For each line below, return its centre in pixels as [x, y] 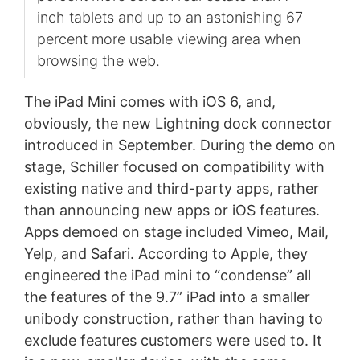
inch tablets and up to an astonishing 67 [170, 17]
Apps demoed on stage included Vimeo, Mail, [176, 231]
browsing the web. [98, 60]
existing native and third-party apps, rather [171, 188]
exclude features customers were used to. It [173, 340]
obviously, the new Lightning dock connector [178, 123]
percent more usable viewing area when [168, 39]
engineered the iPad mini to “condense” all [167, 275]
